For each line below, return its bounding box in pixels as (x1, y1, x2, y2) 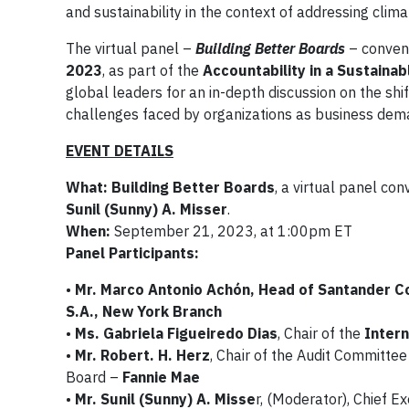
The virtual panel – (66, 38, 195, 58)
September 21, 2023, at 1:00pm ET (110, 221, 356, 240)
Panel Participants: (66, 243, 199, 262)
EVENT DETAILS (66, 141, 173, 160)
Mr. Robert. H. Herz (75, 345, 210, 364)
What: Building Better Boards (66, 177, 275, 196)
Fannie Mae (122, 367, 200, 386)
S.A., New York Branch (66, 301, 225, 320)
